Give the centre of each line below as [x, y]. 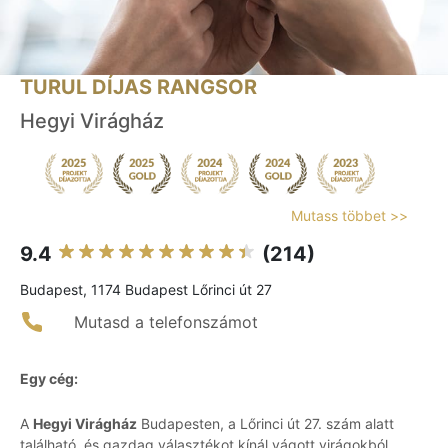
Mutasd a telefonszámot [166, 322]
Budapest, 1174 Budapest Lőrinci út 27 [146, 290]
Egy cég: [49, 379]
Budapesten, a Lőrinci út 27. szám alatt [265, 424]
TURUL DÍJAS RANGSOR [138, 87]
